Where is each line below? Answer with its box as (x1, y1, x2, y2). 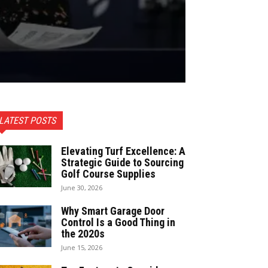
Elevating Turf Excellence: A (61, 144, 185, 157)
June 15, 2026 (61, 242, 102, 252)
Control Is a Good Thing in (61, 215, 175, 229)
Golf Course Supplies (61, 167, 156, 180)
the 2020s (61, 227, 105, 240)
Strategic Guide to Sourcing (61, 156, 184, 169)
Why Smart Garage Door (61, 204, 165, 217)
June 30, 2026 (61, 182, 102, 192)
